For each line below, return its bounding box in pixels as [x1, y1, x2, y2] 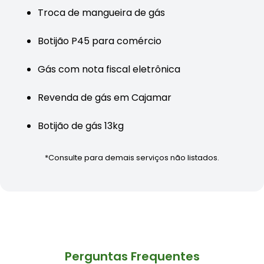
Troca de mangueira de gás [38, 6, 165, 20]
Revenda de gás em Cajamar [38, 91, 171, 105]
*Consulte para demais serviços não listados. [45, 153, 219, 163]
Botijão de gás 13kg [38, 119, 124, 133]
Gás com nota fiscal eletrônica [38, 62, 180, 77]
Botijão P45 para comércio [38, 34, 161, 48]
